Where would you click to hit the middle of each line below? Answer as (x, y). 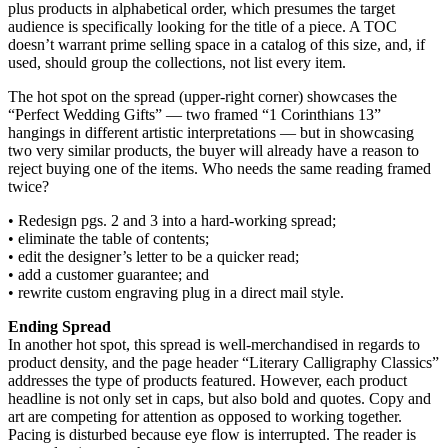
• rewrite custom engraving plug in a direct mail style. (176, 293)
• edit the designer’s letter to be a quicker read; (153, 257)
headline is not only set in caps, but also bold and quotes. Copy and (219, 399)
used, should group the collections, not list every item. (177, 63)
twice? (28, 187)
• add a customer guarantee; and (108, 275)
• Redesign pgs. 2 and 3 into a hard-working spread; (172, 221)
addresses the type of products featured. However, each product (207, 381)
